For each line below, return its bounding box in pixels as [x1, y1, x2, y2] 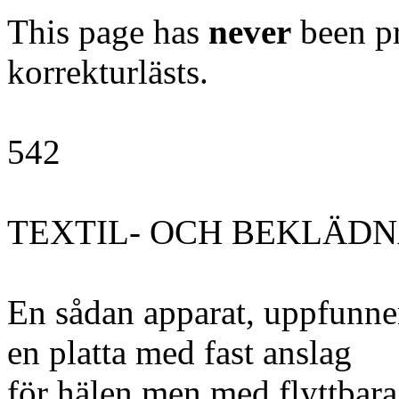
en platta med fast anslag [7, 333, 352, 371]
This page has [7, 12, 208, 51]
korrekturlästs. [7, 53, 208, 91]
